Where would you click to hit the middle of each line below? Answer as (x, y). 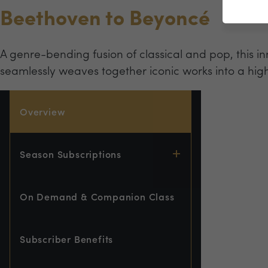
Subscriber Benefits (67, 239)
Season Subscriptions (71, 154)
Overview (43, 111)
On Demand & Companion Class (97, 196)
